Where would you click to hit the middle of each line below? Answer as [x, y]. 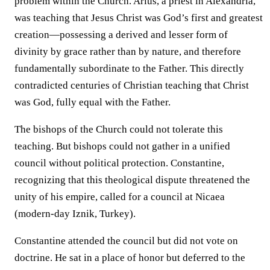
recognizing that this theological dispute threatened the [132, 180]
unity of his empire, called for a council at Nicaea [120, 196]
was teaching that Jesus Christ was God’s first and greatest [139, 17]
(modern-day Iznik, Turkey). [75, 213]
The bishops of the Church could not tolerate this [119, 129]
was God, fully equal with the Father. [93, 102]
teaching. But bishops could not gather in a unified [122, 146]
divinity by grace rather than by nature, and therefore [128, 51]
